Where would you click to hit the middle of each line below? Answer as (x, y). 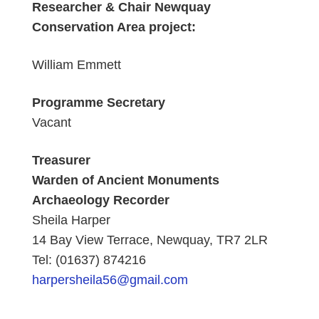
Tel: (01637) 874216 (89, 260)
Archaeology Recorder (100, 200)
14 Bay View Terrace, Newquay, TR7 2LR (150, 240)
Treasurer (61, 161)
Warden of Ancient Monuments (125, 181)
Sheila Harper (71, 220)
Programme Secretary (98, 103)
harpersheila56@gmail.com (110, 280)
